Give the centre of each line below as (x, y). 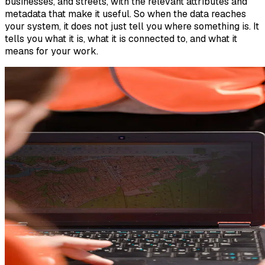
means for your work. (51, 51)
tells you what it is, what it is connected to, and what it (121, 39)
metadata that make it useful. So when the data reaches (125, 14)
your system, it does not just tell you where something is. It (132, 27)
